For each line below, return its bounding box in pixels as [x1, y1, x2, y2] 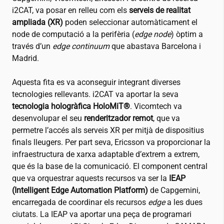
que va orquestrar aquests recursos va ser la [12, 173, 169, 183]
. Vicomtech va [130, 101, 182, 111]
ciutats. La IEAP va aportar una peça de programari [12, 209, 191, 219]
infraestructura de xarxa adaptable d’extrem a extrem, [12, 149, 199, 159]
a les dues [167, 197, 202, 207]
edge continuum [52, 41, 111, 51]
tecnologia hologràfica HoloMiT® [12, 101, 130, 111]
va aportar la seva [113, 89, 178, 99]
